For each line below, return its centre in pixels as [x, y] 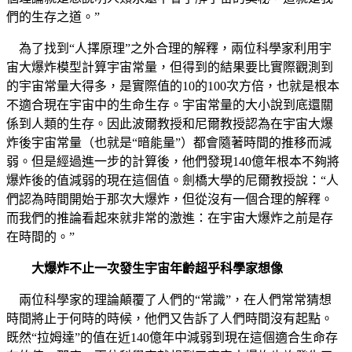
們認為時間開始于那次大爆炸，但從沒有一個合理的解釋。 [170, 199]
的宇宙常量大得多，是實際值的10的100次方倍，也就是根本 [173, 86]
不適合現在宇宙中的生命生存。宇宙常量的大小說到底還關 [170, 104]
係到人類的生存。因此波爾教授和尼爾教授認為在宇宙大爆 [170, 123]
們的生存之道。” [53, 16]
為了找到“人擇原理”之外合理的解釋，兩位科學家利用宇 [169, 48]
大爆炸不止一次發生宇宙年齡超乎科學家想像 [151, 268]
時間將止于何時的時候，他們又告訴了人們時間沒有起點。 [170, 318]
